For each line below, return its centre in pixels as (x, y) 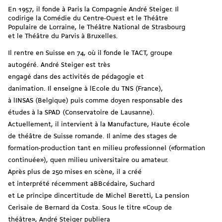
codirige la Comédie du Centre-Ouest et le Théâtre (88, 19)
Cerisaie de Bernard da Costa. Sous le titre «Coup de (90, 208)
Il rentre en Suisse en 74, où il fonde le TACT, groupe (90, 54)
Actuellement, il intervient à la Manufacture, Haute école (99, 125)
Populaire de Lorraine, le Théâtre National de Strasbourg (97, 28)
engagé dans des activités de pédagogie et (76, 77)
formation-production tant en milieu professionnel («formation (107, 149)
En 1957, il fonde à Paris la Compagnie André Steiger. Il (93, 10)
